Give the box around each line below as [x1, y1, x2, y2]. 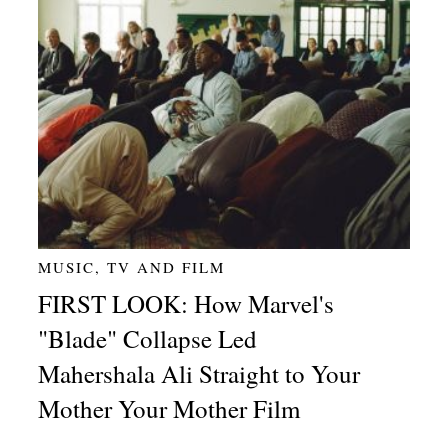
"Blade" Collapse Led [38, 322, 258, 356]
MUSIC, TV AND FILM [38, 257, 226, 278]
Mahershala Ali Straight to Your [38, 357, 361, 391]
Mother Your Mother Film [38, 392, 301, 426]
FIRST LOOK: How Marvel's [38, 287, 335, 321]
